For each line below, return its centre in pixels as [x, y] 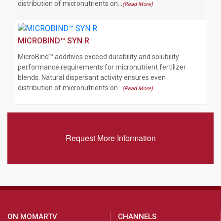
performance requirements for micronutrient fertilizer [102, 67]
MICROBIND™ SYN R [54, 40]
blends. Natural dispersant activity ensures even [92, 77]
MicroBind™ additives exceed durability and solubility [98, 56]
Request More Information [110, 138]
